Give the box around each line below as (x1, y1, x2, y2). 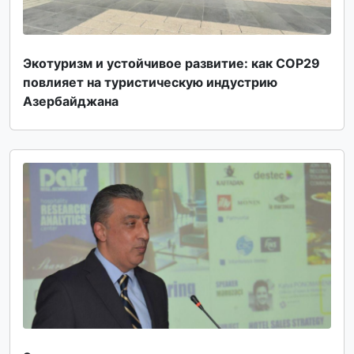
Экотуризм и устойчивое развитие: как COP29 (23, 55, 320, 71)
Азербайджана (23, 92, 119, 109)
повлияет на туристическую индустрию (23, 73, 277, 90)
